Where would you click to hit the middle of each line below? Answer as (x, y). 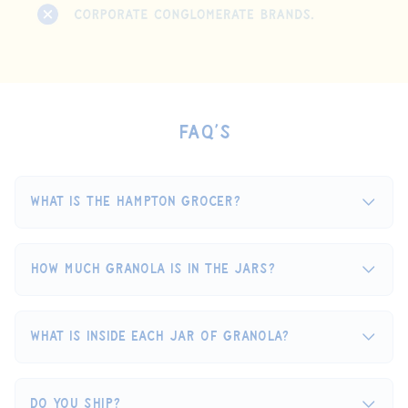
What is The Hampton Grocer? (135, 202)
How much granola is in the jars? (153, 270)
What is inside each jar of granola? (159, 337)
